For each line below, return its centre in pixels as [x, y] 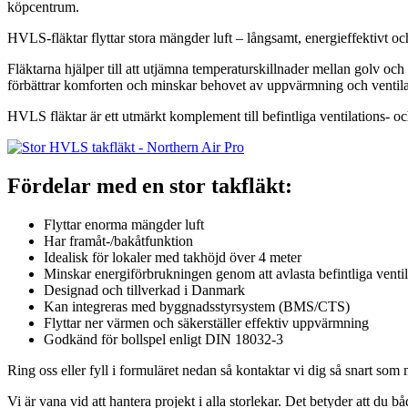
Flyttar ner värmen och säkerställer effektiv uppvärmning [206, 322]
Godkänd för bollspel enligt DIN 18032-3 [163, 339]
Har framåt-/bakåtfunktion [118, 240]
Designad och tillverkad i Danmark [144, 290]
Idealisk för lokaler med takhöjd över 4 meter [173, 257]
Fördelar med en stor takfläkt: [150, 185]
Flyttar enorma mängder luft [124, 224]
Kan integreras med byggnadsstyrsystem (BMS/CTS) [197, 306]
